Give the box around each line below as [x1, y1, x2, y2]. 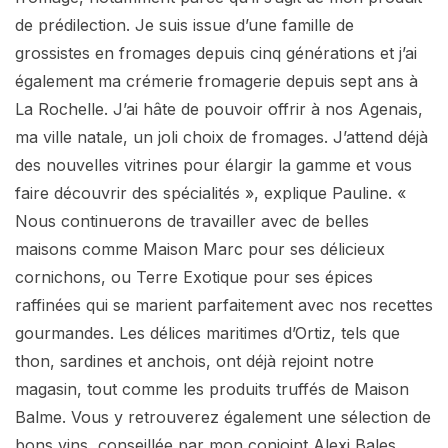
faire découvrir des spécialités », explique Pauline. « [15, 182, 406, 203]
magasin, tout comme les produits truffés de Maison [15, 378, 409, 399]
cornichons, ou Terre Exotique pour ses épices [15, 266, 373, 287]
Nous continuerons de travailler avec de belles [15, 210, 369, 231]
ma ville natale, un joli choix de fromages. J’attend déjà [15, 126, 428, 147]
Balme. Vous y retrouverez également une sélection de [15, 406, 431, 427]
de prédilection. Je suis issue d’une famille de [15, 14, 354, 35]
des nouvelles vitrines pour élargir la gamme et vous [15, 154, 412, 175]
